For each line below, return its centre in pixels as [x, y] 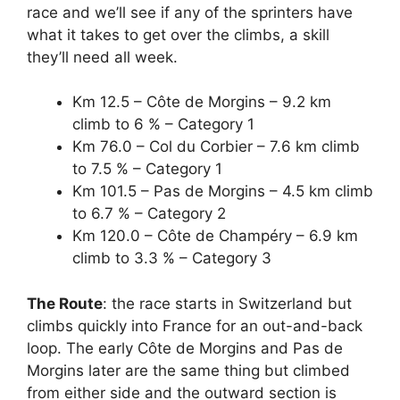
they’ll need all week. [102, 57]
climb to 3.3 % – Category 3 [172, 258]
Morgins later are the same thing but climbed [188, 370]
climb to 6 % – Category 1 [163, 124]
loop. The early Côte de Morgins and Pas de [185, 348]
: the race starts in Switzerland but [227, 303]
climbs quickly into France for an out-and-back [195, 325]
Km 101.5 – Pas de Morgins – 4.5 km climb [223, 191]
